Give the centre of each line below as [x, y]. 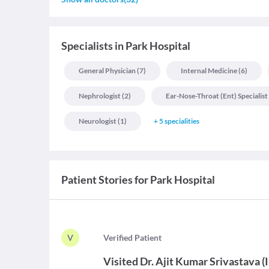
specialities [182, 121]
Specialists [87, 46]
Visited [121, 261]
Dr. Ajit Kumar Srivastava [200, 261]
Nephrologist [100, 96]
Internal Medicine [209, 71]
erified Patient [135, 237]
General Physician [107, 71]
